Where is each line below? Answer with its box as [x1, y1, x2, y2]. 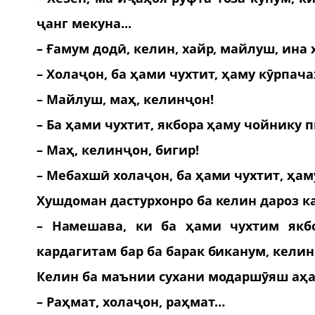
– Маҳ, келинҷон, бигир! [37, 141, 199, 158]
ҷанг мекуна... [37, 14, 131, 32]
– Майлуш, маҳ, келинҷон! [37, 90, 214, 108]
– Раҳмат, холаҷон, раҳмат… [37, 292, 226, 310]
